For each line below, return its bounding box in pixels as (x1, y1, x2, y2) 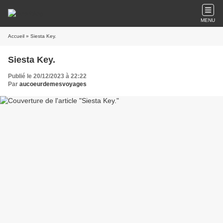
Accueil (8, 33, 24, 39)
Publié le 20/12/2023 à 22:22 (8, 73, 87, 80)
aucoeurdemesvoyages (19, 81, 87, 88)
